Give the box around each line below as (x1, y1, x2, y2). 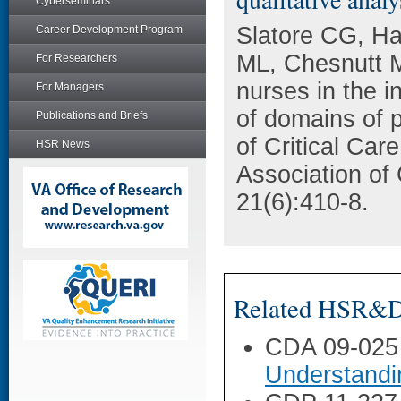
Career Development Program (36, 23, 183, 36)
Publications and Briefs (36, 109, 148, 122)
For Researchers (36, 52, 117, 64)
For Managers (36, 81, 104, 93)
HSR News (36, 138, 90, 150)
